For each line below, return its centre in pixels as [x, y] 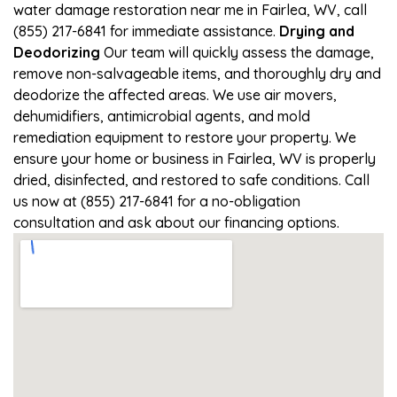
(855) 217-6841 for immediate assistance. [146, 31]
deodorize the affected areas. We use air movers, [175, 94]
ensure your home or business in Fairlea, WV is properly [195, 158]
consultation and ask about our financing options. [176, 222]
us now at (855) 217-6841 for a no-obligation [157, 201]
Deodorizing [57, 52]
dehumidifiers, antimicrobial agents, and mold [162, 116]
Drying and [317, 31]
